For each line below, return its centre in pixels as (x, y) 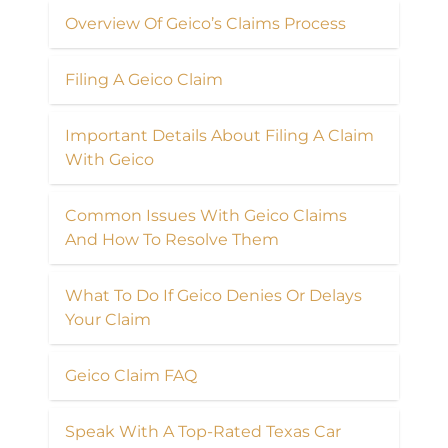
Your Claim (108, 319)
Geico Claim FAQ (131, 375)
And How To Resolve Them (172, 239)
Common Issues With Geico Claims (206, 215)
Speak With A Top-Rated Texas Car (203, 431)
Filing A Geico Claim (144, 79)
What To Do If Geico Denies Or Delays (213, 295)
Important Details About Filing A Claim (219, 135)
